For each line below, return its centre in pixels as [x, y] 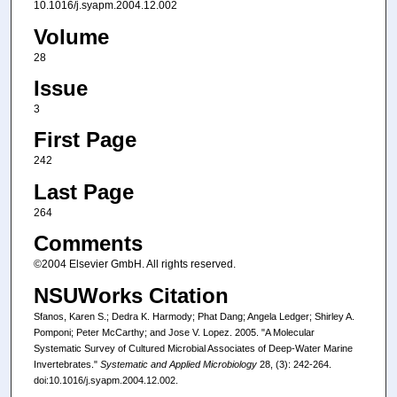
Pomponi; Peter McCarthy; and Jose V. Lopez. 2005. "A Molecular [174, 332]
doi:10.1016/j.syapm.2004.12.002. [105, 380]
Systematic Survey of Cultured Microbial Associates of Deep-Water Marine [193, 348]
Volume [71, 36]
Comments [88, 244]
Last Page [83, 191]
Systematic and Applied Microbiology [178, 364]
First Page [85, 140]
